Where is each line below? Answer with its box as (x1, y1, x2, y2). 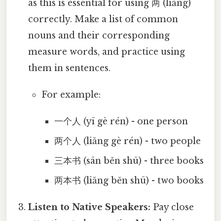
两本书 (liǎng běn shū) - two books (54, 175, 204, 186)
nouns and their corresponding (28, 30, 170, 41)
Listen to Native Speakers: (28, 202, 151, 213)
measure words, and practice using (28, 46, 185, 58)
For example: (41, 89, 101, 101)
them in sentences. (28, 63, 111, 74)
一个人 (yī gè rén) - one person (54, 116, 188, 127)
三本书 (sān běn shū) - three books (54, 155, 204, 167)
